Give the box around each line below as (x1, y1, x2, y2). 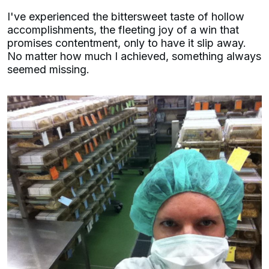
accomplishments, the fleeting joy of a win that (7, 23, 239, 36)
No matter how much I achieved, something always (7, 49, 261, 62)
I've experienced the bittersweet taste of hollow (7, 10, 244, 23)
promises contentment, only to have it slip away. (7, 36, 249, 49)
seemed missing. (7, 62, 92, 76)
